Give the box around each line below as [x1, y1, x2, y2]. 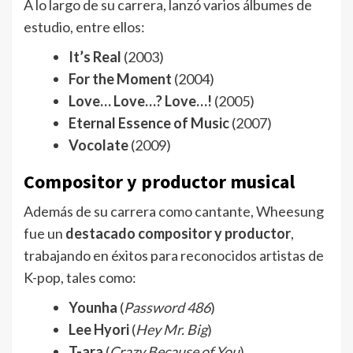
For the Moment [69, 70, 172, 88]
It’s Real [69, 48, 121, 66]
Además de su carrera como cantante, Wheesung [24, 203, 324, 221]
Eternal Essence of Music [69, 114, 229, 132]
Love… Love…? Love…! [69, 92, 212, 110]
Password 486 [124, 299, 210, 317]
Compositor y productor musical [24, 169, 295, 195]
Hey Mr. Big [136, 321, 207, 339]
